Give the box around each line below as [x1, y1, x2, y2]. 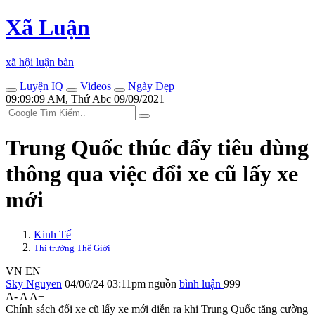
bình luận [179, 277, 224, 290]
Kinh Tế [34, 228, 71, 240]
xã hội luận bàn [6, 56, 74, 68]
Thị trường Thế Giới [34, 242, 110, 253]
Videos [77, 79, 111, 92]
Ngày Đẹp [125, 79, 174, 92]
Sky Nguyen [6, 277, 62, 290]
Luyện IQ [17, 79, 63, 92]
